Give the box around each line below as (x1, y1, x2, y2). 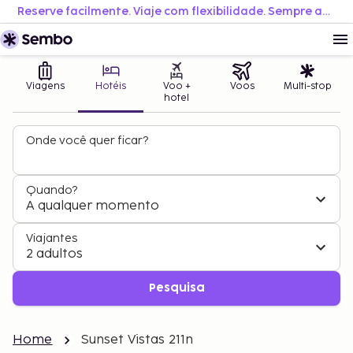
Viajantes (26, 232, 77, 245)
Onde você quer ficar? (26, 134, 148, 147)
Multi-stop (283, 80, 332, 92)
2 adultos (26, 247, 83, 262)
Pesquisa (148, 283, 205, 293)
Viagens (26, 80, 65, 92)
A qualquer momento (26, 199, 159, 214)
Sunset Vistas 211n (80, 333, 194, 347)
